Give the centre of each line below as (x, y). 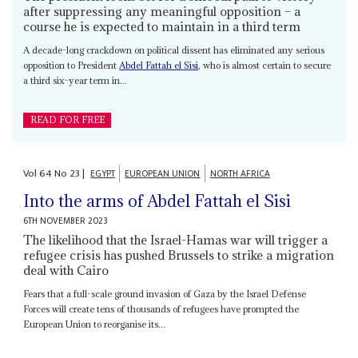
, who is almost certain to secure (265, 66)
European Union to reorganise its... (95, 324)
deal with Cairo (66, 270)
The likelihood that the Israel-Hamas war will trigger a (176, 239)
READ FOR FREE (67, 120)
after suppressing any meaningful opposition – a (162, 12)
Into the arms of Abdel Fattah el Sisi (157, 201)
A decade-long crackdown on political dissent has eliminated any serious (174, 50)
